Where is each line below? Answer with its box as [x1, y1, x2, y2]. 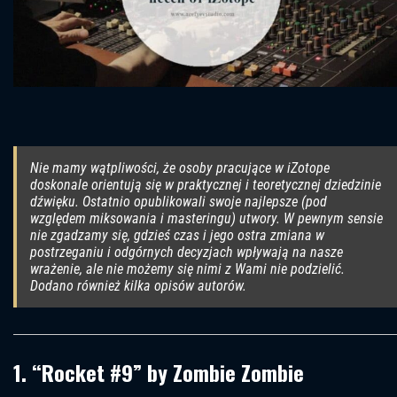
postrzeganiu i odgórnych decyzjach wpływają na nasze [30, 244, 343, 261]
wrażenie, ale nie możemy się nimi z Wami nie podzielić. [30, 261, 345, 278]
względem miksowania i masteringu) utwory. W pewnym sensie [30, 210, 383, 228]
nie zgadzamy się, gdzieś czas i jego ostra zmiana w [30, 227, 324, 245]
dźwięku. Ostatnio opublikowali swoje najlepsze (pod [30, 193, 327, 211]
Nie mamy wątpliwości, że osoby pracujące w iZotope [30, 160, 330, 177]
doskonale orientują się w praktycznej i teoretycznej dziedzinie [30, 176, 381, 194]
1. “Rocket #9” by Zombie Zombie [13, 356, 304, 389]
